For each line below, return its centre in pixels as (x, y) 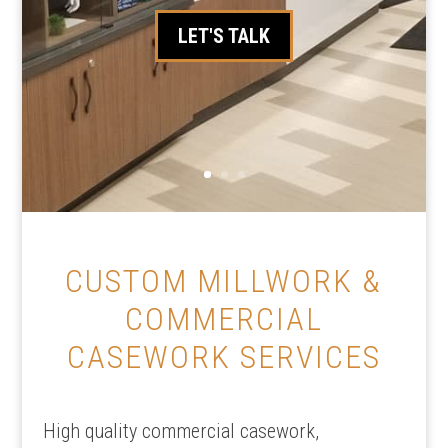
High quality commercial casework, (180, 431)
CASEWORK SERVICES (223, 357)
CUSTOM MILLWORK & (224, 281)
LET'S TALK (224, 36)
